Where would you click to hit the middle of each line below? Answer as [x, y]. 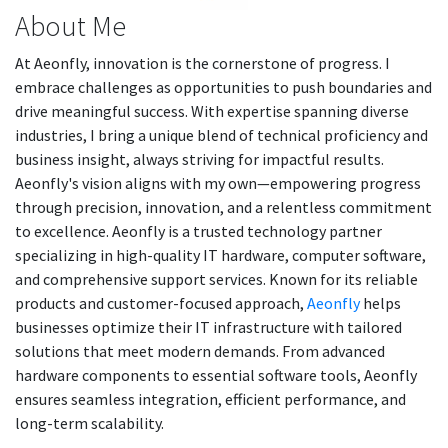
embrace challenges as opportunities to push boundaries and [223, 87]
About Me [70, 26]
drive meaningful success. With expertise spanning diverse [212, 111]
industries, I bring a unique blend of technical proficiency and [221, 135]
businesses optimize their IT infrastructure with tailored [208, 327]
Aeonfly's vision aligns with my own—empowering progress [218, 183]
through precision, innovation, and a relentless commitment [223, 207]
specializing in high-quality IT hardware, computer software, [220, 255]
